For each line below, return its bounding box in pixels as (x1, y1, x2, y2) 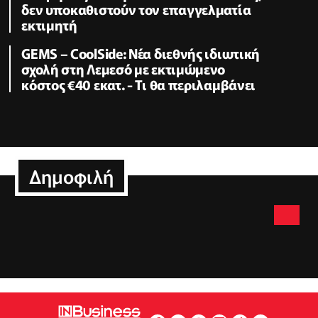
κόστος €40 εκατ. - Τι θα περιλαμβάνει (21, 74, 256, 94)
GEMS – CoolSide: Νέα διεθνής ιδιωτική (21, 43, 261, 62)
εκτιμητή (21, 15, 77, 35)
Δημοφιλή (29, 163, 114, 190)
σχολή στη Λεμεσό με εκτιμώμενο (21, 58, 226, 78)
